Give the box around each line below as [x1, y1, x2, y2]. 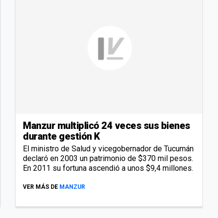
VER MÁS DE [23, 183, 58, 190]
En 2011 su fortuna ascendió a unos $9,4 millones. [23, 163, 193, 173]
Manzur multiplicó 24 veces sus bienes [23, 119, 190, 131]
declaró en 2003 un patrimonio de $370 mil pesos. [23, 153, 193, 163]
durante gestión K [23, 130, 100, 142]
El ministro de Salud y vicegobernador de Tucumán [23, 144, 194, 153]
